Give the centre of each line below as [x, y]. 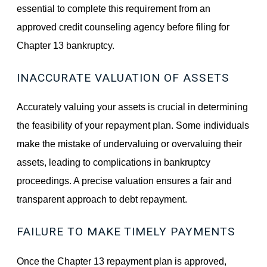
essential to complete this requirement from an [114, 8]
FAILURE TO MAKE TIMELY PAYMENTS [126, 231]
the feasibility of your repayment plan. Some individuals [133, 125]
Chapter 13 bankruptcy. [66, 45]
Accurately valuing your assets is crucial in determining [133, 107]
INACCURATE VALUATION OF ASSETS [123, 77]
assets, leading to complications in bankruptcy [114, 162]
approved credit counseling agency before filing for [123, 27]
